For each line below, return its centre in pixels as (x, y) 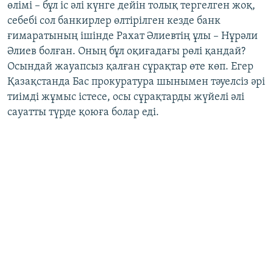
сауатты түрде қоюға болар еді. (83, 113)
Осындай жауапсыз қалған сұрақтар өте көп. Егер (130, 67)
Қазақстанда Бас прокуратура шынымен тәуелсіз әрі (136, 82)
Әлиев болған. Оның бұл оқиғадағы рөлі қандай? (126, 52)
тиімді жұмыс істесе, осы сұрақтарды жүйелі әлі (126, 97)
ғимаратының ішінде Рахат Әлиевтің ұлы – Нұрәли (133, 37)
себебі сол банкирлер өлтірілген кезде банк (114, 21)
